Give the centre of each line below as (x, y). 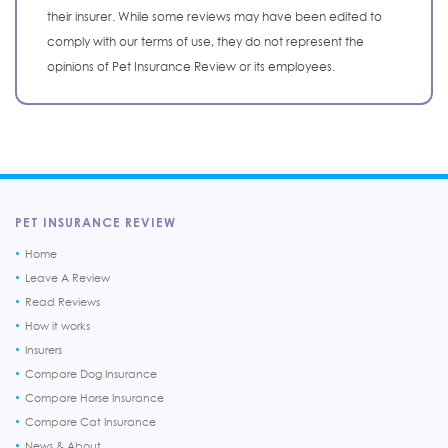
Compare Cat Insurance (90, 421)
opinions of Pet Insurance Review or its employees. (191, 66)
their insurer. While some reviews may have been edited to (214, 16)
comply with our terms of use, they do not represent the (205, 41)
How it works (57, 325)
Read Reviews (62, 301)
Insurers (43, 349)
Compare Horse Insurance (94, 397)
